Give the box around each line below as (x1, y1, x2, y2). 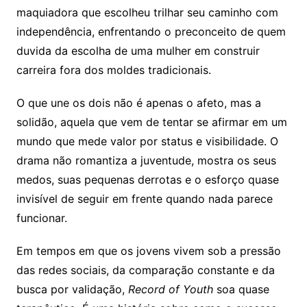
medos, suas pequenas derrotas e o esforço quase (16, 173, 279, 187)
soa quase (212, 282, 269, 297)
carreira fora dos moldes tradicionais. (16, 63, 211, 77)
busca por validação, (16, 282, 128, 297)
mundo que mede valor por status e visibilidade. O (16, 134, 278, 149)
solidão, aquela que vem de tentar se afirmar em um (16, 115, 287, 130)
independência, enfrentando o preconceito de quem (16, 25, 286, 39)
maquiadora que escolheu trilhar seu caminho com (16, 5, 278, 20)
